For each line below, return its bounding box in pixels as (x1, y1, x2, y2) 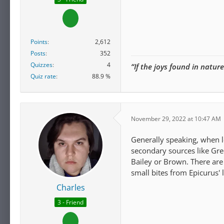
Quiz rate (30, 72, 56, 81)
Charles (56, 182, 85, 193)
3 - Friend (57, 197, 83, 206)
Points (30, 37, 47, 46)
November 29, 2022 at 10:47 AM (131, 114, 221, 123)
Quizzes (30, 60, 52, 69)
